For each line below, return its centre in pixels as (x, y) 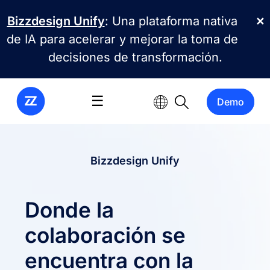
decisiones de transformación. (135, 57)
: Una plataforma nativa (171, 21)
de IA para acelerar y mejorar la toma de (122, 39)
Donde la (70, 210)
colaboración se (105, 235)
